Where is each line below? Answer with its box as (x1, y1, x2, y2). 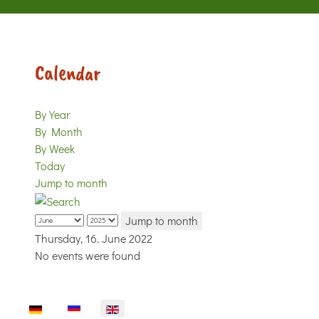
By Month (35, 124, 83, 139)
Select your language (17, 299, 119, 315)
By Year (35, 107, 70, 122)
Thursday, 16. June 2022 (35, 230, 152, 246)
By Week (35, 141, 75, 156)
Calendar (35, 59, 100, 86)
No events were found (35, 247, 140, 263)
